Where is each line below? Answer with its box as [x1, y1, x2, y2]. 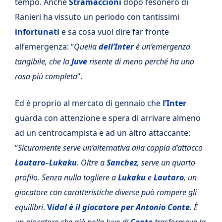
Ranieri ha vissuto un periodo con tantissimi [15, 11, 179, 22]
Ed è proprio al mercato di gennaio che [15, 98, 163, 109]
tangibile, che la [15, 56, 71, 67]
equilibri [15, 202, 43, 213]
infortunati [15, 26, 59, 37]
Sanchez [107, 157, 137, 168]
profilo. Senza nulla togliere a [15, 172, 118, 183]
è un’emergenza [134, 41, 190, 52]
